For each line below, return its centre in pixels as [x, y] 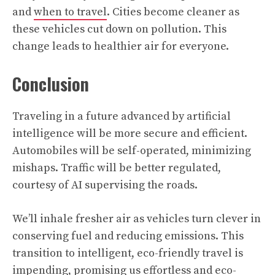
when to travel [70, 12]
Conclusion [51, 84]
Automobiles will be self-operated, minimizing [132, 151]
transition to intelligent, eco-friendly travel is [128, 253]
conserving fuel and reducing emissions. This [128, 236]
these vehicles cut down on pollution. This [119, 29]
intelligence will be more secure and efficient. [130, 134]
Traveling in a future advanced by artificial [122, 116]
